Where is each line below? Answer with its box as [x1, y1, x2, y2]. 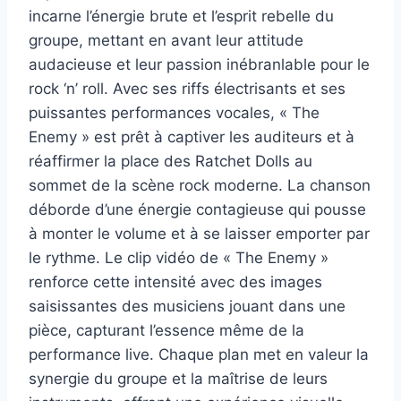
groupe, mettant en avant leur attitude [29, 30, 303, 49]
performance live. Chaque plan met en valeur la [29, 345, 369, 363]
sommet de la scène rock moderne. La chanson [29, 175, 371, 194]
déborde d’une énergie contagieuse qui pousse [29, 200, 366, 218]
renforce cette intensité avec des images [29, 272, 322, 291]
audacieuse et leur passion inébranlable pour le [29, 55, 370, 73]
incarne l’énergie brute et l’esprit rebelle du [29, 6, 334, 25]
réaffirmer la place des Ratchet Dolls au [29, 151, 312, 170]
